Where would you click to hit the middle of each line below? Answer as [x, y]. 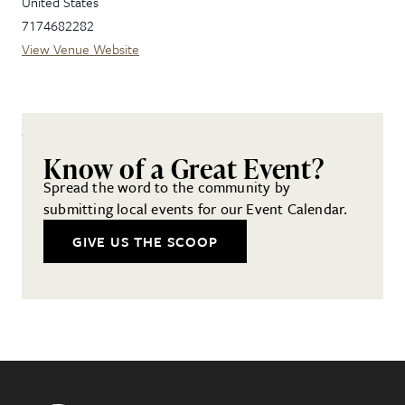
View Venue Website [80, 49]
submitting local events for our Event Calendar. [198, 208]
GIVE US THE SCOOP [145, 241]
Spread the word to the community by [167, 187]
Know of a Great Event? [184, 168]
